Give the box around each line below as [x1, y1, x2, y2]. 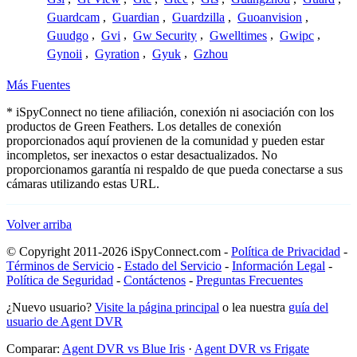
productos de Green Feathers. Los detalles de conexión [6, 120, 281, 134]
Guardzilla [172, 10, 225, 25]
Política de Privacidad [231, 245, 340, 259]
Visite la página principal [95, 300, 219, 315]
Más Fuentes [6, 78, 70, 92]
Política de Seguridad [6, 273, 113, 288]
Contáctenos [124, 273, 186, 288]
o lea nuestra [219, 300, 288, 315]
